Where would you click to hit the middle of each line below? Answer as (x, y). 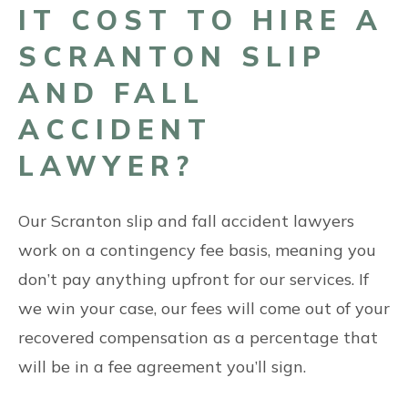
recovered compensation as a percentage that (198, 337)
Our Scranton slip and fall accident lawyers (186, 221)
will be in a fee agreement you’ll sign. (164, 367)
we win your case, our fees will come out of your (204, 308)
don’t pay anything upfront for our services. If (194, 279)
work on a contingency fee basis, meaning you (197, 250)
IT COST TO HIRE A (201, 20)
